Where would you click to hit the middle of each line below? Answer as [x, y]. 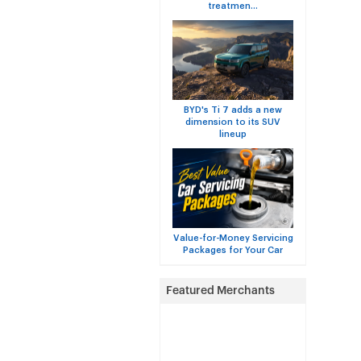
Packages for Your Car [233, 250]
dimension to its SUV [233, 122]
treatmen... [233, 6]
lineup [233, 134]
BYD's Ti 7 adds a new [233, 110]
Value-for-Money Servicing [233, 238]
